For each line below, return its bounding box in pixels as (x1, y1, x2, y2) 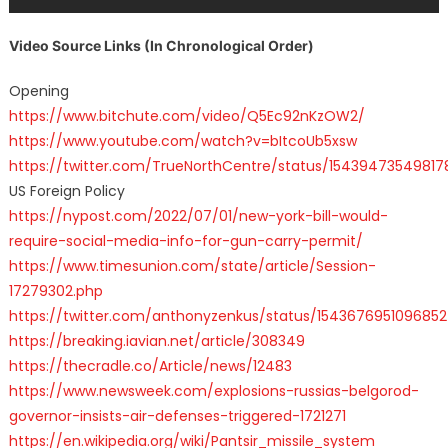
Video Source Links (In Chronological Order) (8, 36, 314, 54)
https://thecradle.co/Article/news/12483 (8, 355, 292, 376)
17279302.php (8, 280, 103, 301)
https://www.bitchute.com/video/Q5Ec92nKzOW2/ (8, 105, 365, 126)
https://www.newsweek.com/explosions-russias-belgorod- (8, 380, 419, 401)
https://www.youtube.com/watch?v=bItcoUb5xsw (8, 130, 357, 151)
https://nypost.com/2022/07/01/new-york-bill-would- (8, 205, 388, 226)
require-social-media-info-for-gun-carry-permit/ (8, 230, 363, 251)
